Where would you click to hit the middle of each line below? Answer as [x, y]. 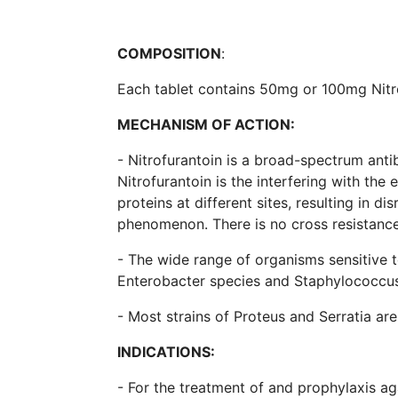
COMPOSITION [169, 53]
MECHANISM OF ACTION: [206, 124]
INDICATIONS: [166, 351]
